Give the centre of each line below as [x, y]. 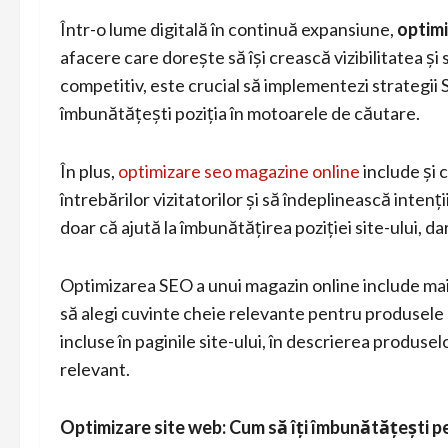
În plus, [89, 171]
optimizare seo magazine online [239, 171]
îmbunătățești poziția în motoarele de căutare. [240, 113]
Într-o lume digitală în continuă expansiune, [228, 29]
